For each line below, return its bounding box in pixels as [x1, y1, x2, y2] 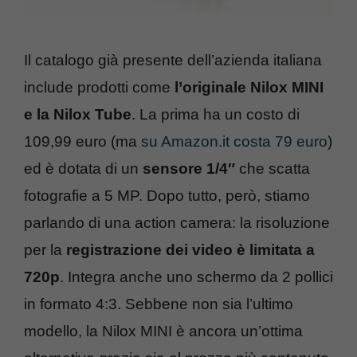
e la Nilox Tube [24, 105, 131, 123]
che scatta [235, 159, 310, 177]
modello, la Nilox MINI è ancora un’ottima [24, 322, 303, 339]
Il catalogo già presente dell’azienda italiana [24, 51, 322, 69]
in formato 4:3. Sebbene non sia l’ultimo [24, 295, 293, 312]
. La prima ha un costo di [131, 105, 300, 123]
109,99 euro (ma [24, 132, 141, 150]
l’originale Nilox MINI [175, 78, 324, 96]
